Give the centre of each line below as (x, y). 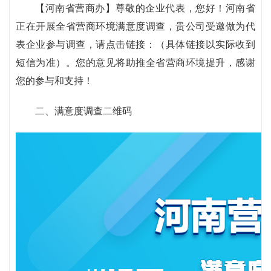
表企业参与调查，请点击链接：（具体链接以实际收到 (135, 44)
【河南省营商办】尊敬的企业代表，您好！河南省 (145, 8)
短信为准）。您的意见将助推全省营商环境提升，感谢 (135, 63)
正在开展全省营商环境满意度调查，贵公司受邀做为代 (135, 26)
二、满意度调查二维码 (83, 111)
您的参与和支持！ (54, 81)
